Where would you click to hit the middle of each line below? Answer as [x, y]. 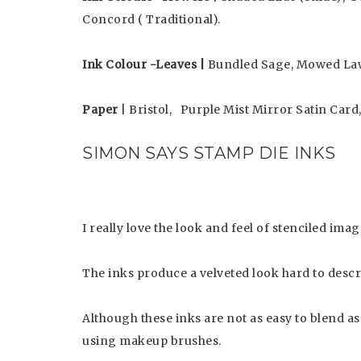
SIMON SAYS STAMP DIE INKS [209, 153]
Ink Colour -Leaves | [143, 64]
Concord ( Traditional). [153, 19]
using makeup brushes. [152, 341]
